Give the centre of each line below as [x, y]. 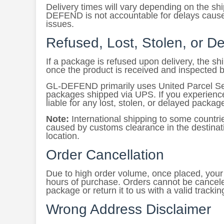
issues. [60, 24]
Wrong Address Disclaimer [128, 209]
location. [63, 136]
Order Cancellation [105, 155]
